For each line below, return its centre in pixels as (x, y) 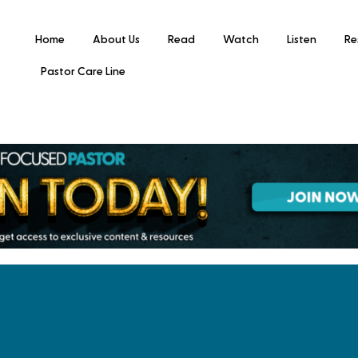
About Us (116, 40)
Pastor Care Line (84, 72)
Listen (301, 40)
